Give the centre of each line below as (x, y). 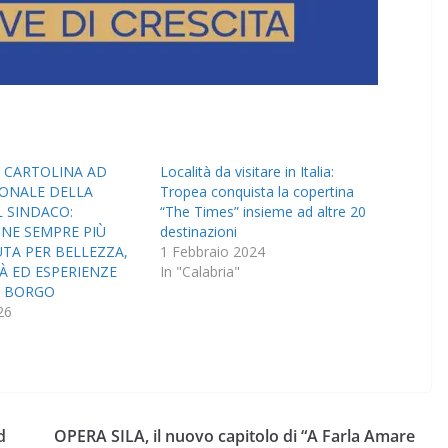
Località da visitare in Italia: (247, 172)
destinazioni (199, 232)
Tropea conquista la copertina (257, 192)
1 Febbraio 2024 (213, 252)
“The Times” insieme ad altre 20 (263, 212)
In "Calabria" (200, 272)
